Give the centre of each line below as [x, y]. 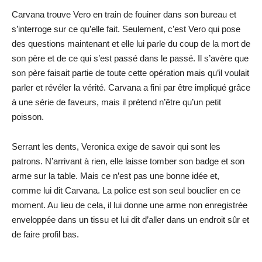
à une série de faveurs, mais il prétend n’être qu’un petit [116, 102]
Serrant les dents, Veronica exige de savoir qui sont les [116, 146]
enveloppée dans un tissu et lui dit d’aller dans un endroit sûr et [130, 220]
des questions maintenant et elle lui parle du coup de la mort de [131, 44]
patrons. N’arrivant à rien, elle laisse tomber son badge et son [128, 161]
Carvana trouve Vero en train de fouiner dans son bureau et [124, 14]
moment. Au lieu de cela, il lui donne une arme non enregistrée [130, 205]
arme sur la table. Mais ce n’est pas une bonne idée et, [116, 176]
